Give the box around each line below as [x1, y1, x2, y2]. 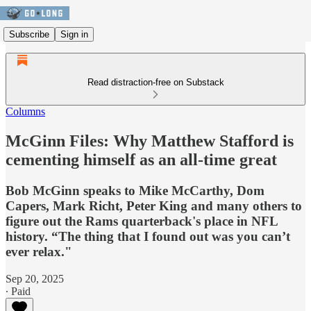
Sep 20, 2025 [6, 272, 64, 285]
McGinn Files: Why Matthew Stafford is [6, 131, 294, 150]
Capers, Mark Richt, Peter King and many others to [6, 198, 302, 213]
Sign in [60, 28, 88, 40]
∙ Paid [6, 285, 31, 297]
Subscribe [9, 28, 49, 40]
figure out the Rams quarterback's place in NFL [6, 213, 278, 228]
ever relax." [6, 244, 72, 259]
